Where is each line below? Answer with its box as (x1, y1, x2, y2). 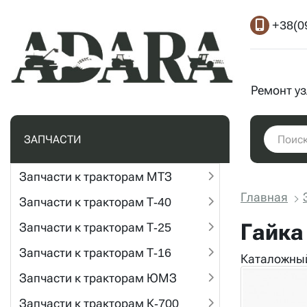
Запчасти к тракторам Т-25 (19, 220, 171, 234)
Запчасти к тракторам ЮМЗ (19, 271, 177, 285)
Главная (241, 190, 288, 204)
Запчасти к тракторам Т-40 (19, 195, 171, 209)
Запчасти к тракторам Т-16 (19, 245, 171, 260)
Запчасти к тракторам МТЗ (19, 169, 172, 184)
